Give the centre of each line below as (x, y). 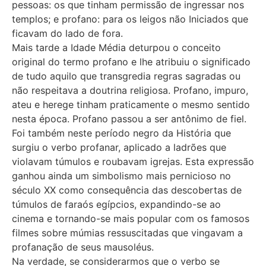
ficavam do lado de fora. (67, 33)
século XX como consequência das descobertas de (127, 190)
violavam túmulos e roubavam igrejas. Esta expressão (133, 161)
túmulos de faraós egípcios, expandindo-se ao (116, 204)
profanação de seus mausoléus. (83, 247)
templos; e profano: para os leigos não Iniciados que (130, 19)
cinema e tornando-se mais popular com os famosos (131, 218)
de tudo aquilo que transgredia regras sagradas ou (126, 76)
